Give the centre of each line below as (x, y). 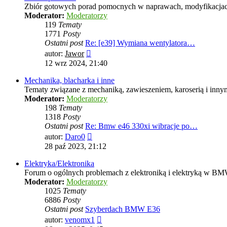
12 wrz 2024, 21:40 (76, 63)
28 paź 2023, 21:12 (75, 146)
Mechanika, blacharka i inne (69, 81)
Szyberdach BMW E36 (123, 209)
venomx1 (80, 220)
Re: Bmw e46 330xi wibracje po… (141, 126)
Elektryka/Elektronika (59, 164)
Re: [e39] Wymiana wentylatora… (140, 43)
